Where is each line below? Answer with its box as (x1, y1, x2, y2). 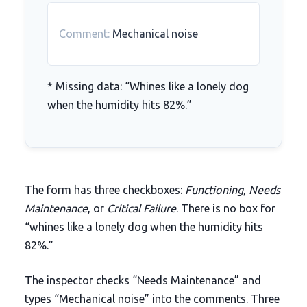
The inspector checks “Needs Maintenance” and (24, 273, 261, 286)
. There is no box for (175, 201, 275, 214)
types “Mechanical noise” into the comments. (24, 292, 251, 305)
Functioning (184, 183, 243, 196)
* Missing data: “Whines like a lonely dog (47, 79, 249, 93)
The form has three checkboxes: (24, 183, 185, 196)
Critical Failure (106, 201, 176, 214)
